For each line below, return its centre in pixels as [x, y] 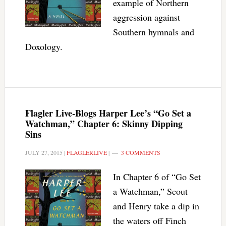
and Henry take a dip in [156, 206]
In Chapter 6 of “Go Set [157, 177]
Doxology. [44, 46]
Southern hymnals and [153, 32]
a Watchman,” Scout [150, 191]
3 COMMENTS [140, 152]
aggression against [146, 17]
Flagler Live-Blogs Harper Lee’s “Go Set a [108, 113]
